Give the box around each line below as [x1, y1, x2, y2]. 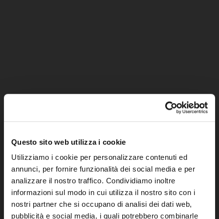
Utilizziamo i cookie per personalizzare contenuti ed [11, 153, 187, 162]
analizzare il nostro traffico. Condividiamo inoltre [11, 176, 175, 185]
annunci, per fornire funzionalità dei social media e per [11, 165, 195, 174]
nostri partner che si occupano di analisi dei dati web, [11, 200, 192, 209]
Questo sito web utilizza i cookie [11, 137, 126, 146]
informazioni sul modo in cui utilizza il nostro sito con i [11, 188, 195, 197]
